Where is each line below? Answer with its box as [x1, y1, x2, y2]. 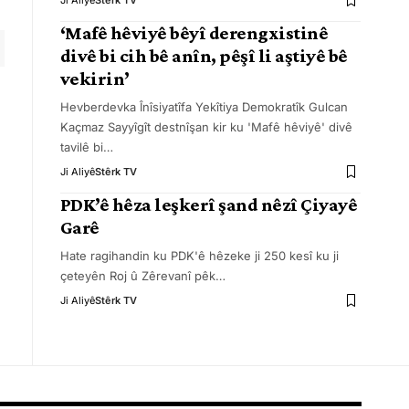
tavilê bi [59, 140, 103, 154]
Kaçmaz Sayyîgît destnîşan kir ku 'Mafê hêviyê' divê [59, 120, 352, 134]
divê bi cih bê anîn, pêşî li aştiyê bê [59, 45, 348, 67]
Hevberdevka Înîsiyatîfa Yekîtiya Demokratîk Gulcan [59, 100, 348, 114]
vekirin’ [59, 68, 130, 89]
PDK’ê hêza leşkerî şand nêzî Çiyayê [59, 194, 358, 215]
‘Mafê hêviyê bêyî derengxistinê [59, 22, 329, 44]
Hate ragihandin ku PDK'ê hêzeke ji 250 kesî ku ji [59, 248, 339, 263]
